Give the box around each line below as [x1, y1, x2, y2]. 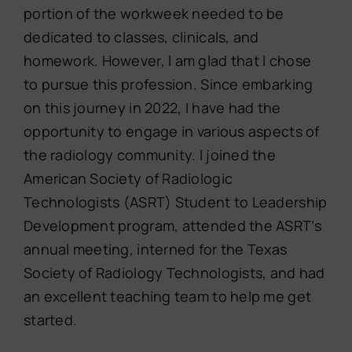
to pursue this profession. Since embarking [23, 75, 313, 94]
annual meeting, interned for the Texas [23, 240, 288, 259]
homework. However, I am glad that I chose [23, 51, 312, 71]
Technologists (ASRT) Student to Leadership [23, 192, 328, 212]
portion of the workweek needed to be [23, 4, 284, 24]
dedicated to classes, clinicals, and [23, 27, 259, 47]
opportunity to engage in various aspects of [23, 122, 320, 141]
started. [23, 310, 78, 330]
